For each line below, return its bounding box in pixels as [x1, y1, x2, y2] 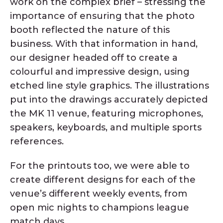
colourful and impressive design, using [10, 66, 190, 77]
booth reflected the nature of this [10, 24, 170, 35]
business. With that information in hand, [10, 38, 198, 49]
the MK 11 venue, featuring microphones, [10, 108, 203, 119]
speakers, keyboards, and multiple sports [10, 121, 202, 133]
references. [10, 135, 64, 147]
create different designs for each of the [10, 174, 196, 185]
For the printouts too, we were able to [10, 160, 190, 171]
